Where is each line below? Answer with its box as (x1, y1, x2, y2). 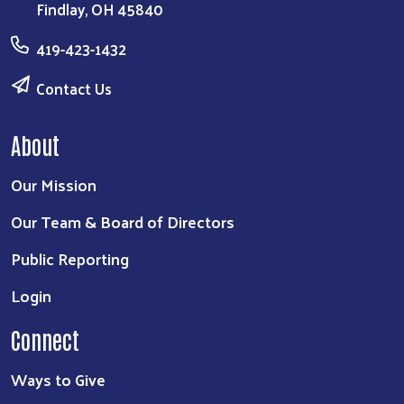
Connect (11, 324, 79, 353)
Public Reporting (11, 243, 129, 273)
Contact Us (36, 74, 112, 102)
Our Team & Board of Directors (11, 206, 234, 236)
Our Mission (11, 169, 96, 199)
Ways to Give (11, 363, 106, 394)
